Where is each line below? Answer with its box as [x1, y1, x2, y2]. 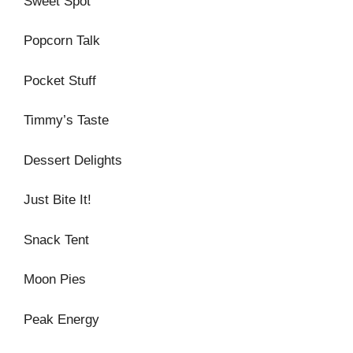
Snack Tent [24, 232, 89, 247]
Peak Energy [24, 311, 99, 327]
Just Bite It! [24, 192, 91, 207]
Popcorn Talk [24, 33, 100, 48]
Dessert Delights [24, 152, 122, 168]
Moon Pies [24, 272, 86, 287]
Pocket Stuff [24, 72, 96, 88]
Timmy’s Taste [24, 113, 109, 128]
